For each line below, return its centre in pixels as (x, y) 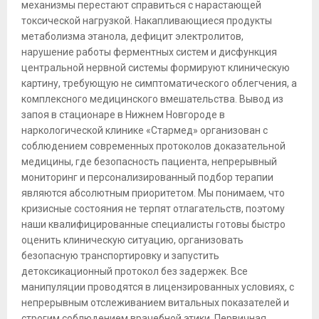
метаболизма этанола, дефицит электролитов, (132, 37)
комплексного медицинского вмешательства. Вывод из (152, 99)
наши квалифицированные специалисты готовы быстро (153, 225)
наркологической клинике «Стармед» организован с (145, 131)
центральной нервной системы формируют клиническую (156, 68)
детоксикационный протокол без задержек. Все (135, 272)
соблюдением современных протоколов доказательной (153, 146)
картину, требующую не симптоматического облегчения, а (159, 84)
